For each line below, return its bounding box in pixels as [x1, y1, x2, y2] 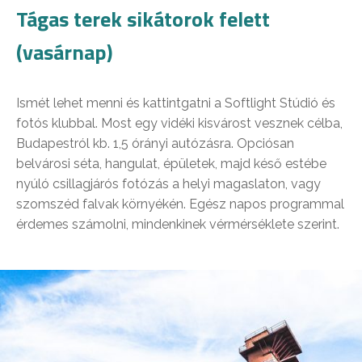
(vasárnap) [16, 36, 113, 69]
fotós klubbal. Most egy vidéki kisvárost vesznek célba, [16, 116, 343, 132]
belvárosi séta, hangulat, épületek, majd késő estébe [16, 156, 326, 172]
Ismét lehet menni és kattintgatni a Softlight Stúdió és [16, 95, 335, 112]
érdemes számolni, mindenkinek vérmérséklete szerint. [16, 217, 339, 233]
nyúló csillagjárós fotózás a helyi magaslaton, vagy [16, 176, 321, 192]
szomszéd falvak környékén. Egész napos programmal [16, 196, 344, 213]
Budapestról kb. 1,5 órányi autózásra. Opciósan [16, 136, 294, 152]
